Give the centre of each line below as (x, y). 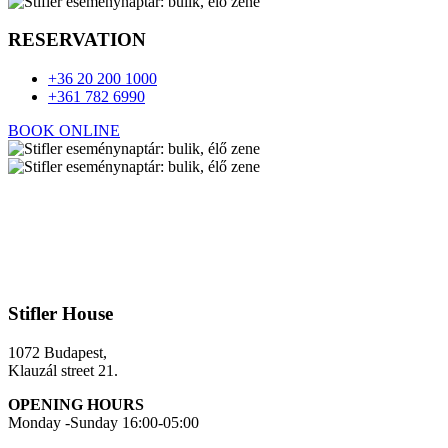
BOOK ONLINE (64, 131)
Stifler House (60, 313)
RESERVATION (77, 40)
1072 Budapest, (57, 352)
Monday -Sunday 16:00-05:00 (103, 422)
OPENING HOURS (76, 404)
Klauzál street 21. (63, 370)
